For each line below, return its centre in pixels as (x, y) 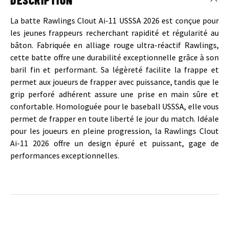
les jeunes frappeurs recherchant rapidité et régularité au (114, 32)
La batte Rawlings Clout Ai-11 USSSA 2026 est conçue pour (114, 20)
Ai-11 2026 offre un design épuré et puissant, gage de (114, 143)
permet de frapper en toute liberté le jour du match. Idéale (114, 118)
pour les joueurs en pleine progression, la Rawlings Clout (114, 131)
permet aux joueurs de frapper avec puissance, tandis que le (114, 82)
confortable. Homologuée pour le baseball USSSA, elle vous (114, 106)
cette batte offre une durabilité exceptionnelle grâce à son (114, 57)
